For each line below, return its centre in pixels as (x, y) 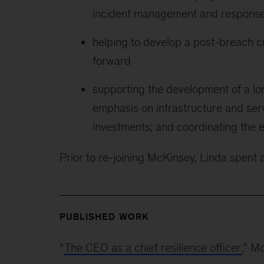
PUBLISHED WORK (104, 216)
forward (111, 60)
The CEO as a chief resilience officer (153, 247)
